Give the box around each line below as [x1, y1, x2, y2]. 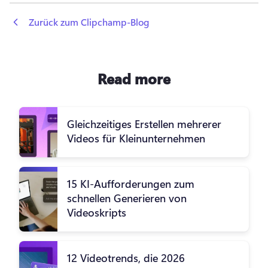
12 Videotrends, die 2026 [67, 251, 185, 266]
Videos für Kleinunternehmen [67, 131, 205, 146]
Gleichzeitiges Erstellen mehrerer [67, 117, 221, 132]
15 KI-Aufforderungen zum [67, 176, 194, 191]
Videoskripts [67, 205, 126, 220]
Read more [98, 69, 170, 89]
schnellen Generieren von [67, 191, 187, 206]
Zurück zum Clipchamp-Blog [29, 16, 150, 29]
